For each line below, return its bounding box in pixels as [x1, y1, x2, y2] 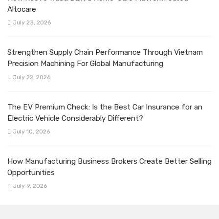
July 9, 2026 [12, 182, 47, 189]
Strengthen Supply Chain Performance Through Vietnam [7, 48, 203, 57]
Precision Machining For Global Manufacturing [7, 59, 163, 68]
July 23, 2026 [12, 19, 51, 26]
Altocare [7, 5, 36, 14]
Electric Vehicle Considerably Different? [7, 113, 143, 123]
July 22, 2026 [12, 73, 50, 81]
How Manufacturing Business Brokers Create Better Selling [7, 156, 212, 166]
